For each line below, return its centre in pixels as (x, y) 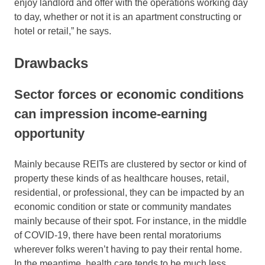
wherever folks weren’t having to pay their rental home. (128, 250)
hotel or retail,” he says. (64, 31)
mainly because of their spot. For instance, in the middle (130, 221)
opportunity (49, 134)
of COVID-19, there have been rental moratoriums (118, 235)
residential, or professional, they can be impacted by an (129, 193)
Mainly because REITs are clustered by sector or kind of (130, 164)
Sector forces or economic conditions (129, 95)
